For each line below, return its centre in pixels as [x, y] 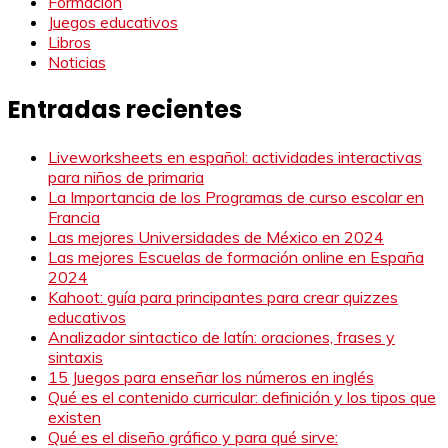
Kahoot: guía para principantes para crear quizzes [223, 296]
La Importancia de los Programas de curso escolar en [236, 196]
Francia [74, 216]
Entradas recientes [125, 109]
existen [74, 416]
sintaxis [75, 356]
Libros [69, 41]
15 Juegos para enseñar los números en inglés [211, 376]
